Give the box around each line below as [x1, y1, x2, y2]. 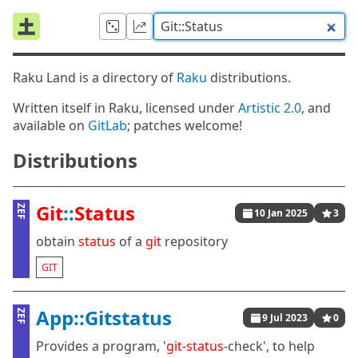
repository [161, 233, 228, 250]
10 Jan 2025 [254, 206, 308, 220]
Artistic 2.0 [238, 99, 301, 117]
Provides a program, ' [36, 337, 166, 355]
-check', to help [224, 337, 315, 355]
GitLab [88, 117, 127, 134]
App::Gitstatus [36, 304, 172, 331]
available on [13, 117, 88, 134]
